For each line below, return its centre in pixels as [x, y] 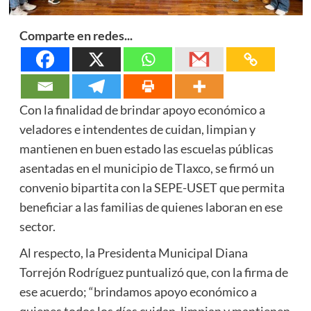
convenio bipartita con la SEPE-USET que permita [152, 187]
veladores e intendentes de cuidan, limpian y [137, 129]
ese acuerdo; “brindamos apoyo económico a [138, 291]
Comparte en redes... [76, 35]
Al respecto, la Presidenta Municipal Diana [133, 252]
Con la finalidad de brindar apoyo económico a [142, 109]
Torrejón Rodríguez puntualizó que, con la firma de [153, 272]
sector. [37, 226]
